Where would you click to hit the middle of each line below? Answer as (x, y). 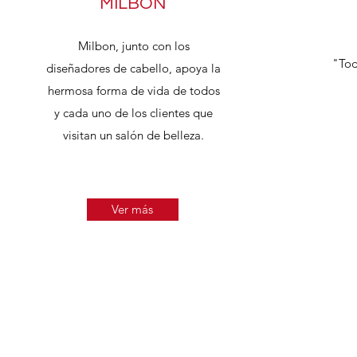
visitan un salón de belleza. (133, 135)
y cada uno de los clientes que (133, 113)
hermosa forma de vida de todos (133, 90)
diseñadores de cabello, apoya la (133, 68)
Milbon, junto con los (133, 46)
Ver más (132, 209)
